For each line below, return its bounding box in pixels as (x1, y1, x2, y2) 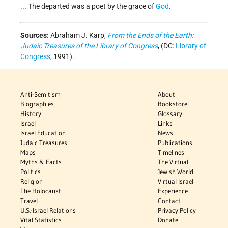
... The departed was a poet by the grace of (20, 2, 156, 11)
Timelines (158, 148, 185, 157)
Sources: (20, 31, 49, 40)
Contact (158, 196, 181, 205)
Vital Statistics (20, 216, 62, 224)
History (20, 109, 41, 118)
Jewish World (158, 167, 194, 176)
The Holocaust (20, 187, 61, 195)
